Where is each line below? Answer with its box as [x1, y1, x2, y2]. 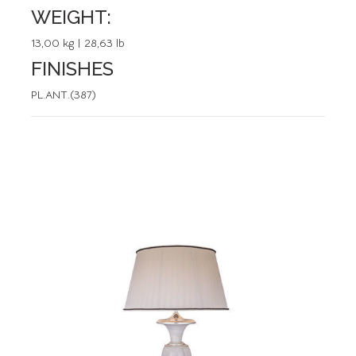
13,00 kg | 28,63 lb [31, 36, 125, 50]
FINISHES [31, 57, 114, 80]
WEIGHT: [31, 6, 111, 29]
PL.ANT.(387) [31, 87, 96, 102]
